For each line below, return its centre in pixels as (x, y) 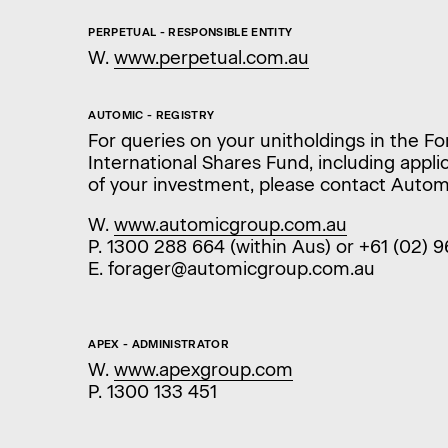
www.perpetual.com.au (212, 58)
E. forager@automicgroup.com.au (232, 269)
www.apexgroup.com (204, 369)
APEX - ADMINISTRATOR (159, 344)
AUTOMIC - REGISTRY (151, 114)
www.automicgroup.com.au (231, 225)
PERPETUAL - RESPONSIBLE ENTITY (190, 32)
